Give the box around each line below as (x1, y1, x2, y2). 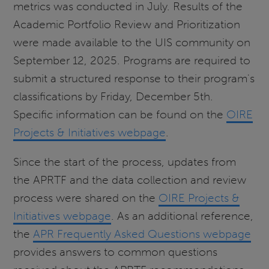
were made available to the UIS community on (13, 35, 251, 49)
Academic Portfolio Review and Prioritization (13, 17, 241, 31)
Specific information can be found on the (13, 107, 227, 121)
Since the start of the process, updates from (13, 155, 237, 169)
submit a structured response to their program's (13, 71, 255, 85)
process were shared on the (13, 191, 159, 205)
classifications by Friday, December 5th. (13, 89, 214, 103)
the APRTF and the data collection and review (13, 173, 247, 187)
